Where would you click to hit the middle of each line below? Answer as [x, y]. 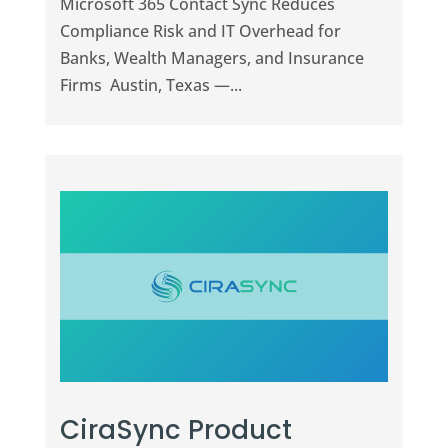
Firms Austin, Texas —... [150, 84]
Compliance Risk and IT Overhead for [200, 30]
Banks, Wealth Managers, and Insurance [211, 57]
